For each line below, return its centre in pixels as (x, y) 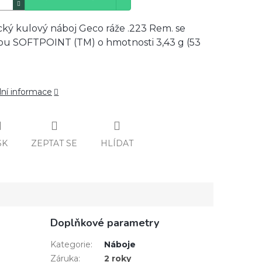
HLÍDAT (117, 143)
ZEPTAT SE (54, 143)
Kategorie (70, 244)
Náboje (120, 244)
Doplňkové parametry (104, 223)
